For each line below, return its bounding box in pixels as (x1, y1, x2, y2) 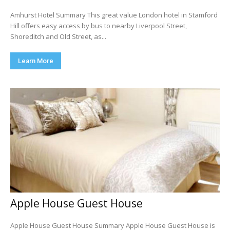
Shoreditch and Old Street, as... (10, 32, 106, 41)
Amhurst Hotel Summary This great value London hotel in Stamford (10, 10, 87, 20)
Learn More (18, 57, 53, 65)
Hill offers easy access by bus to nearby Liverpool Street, (10, 21, 187, 30)
